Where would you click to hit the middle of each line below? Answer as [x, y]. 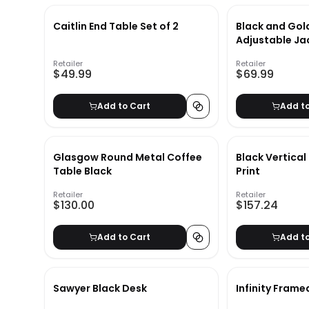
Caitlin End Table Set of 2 [116, 27]
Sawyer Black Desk [100, 289]
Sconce [255, 54]
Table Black [82, 171]
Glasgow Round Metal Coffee [128, 158]
